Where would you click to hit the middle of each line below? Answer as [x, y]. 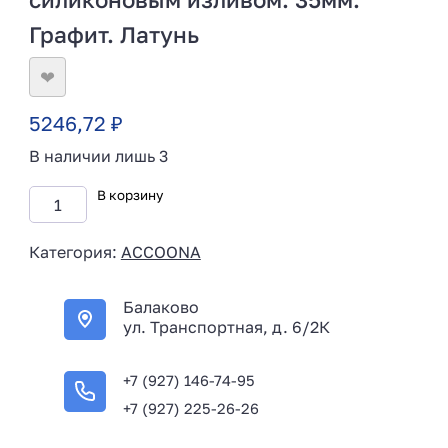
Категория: [74, 251]
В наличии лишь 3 [98, 155]
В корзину [129, 195]
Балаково [161, 306]
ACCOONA [160, 251]
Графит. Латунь [113, 34]
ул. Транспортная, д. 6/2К [227, 326]
